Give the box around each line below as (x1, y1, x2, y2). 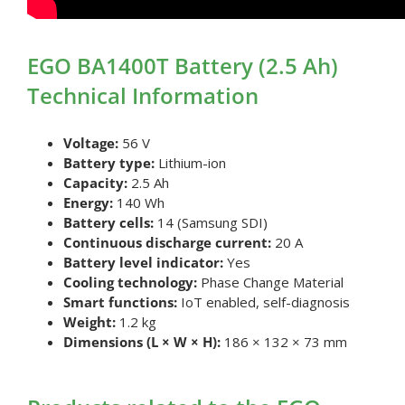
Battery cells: (62, 213, 154, 232)
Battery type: (62, 154, 155, 173)
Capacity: (62, 174, 127, 193)
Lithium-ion (154, 154, 226, 173)
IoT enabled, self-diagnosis (176, 293, 350, 312)
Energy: (62, 193, 113, 212)
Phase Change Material (196, 273, 344, 292)
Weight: (62, 313, 116, 332)
